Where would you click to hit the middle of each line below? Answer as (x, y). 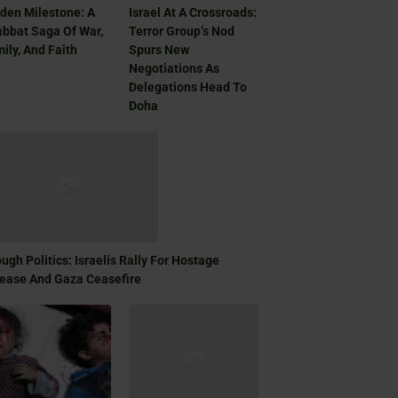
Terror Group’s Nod (181, 32)
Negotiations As (174, 69)
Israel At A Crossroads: (192, 13)
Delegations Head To (187, 88)
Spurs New (159, 50)
